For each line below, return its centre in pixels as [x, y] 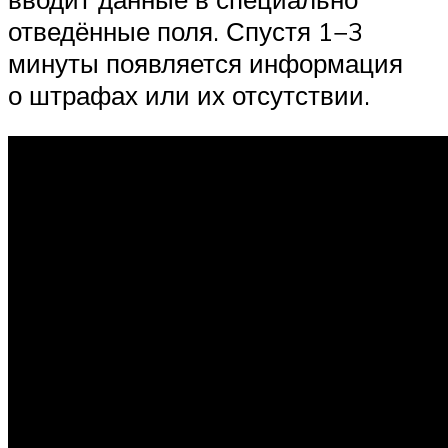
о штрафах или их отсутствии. [189, 94]
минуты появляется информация [205, 62]
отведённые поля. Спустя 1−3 [185, 30]
